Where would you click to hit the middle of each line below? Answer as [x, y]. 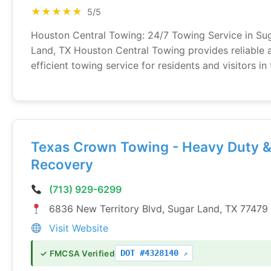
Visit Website [79, 228]
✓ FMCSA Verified [77, 253]
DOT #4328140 [152, 253]
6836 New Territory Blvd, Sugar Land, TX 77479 [158, 209]
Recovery [62, 164]
